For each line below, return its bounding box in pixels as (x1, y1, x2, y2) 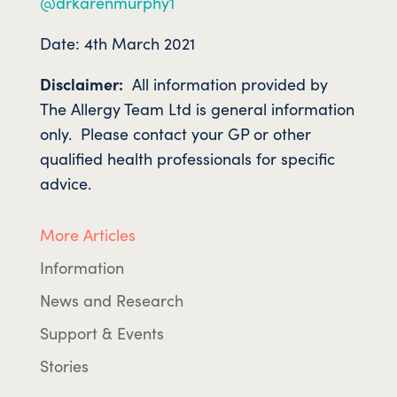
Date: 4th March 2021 (39, 31, 195, 54)
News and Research (39, 288, 183, 311)
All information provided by (122, 72, 328, 95)
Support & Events (39, 321, 164, 344)
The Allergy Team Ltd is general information (39, 97, 354, 120)
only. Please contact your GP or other (39, 121, 311, 144)
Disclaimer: (39, 72, 123, 95)
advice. (39, 171, 91, 194)
